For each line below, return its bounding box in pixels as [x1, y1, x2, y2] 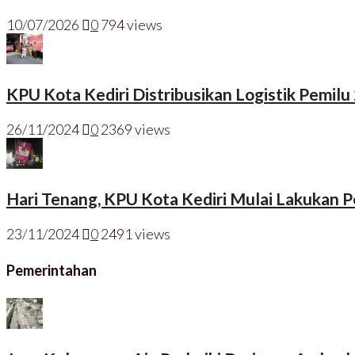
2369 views [101, 120, 170, 139]
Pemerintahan [6, 261, 97, 280]
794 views [101, 16, 162, 34]
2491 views [101, 225, 170, 243]
